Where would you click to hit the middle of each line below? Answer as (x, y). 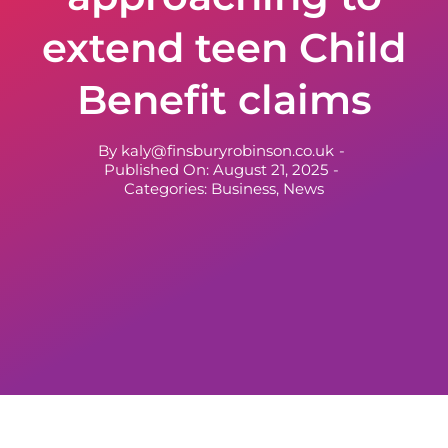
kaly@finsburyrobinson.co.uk (227, 150)
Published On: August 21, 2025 (216, 169)
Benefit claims (224, 99)
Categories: (167, 188)
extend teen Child (224, 47)
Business (243, 188)
